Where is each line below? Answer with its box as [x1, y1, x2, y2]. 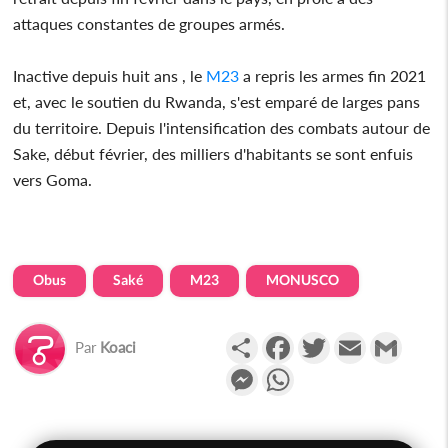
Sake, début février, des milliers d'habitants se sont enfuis [13, 143, 414, 163]
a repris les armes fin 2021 [239, 65, 427, 85]
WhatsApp [293, 361, 370, 381]
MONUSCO [266, 270, 340, 288]
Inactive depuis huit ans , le [13, 65, 207, 85]
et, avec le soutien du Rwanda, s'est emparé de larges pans [13, 91, 421, 111]
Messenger [257, 361, 334, 381]
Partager [257, 329, 318, 349]
